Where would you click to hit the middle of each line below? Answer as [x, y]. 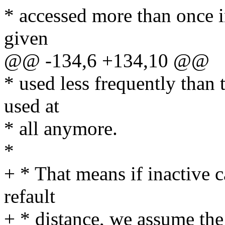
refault [30, 196]
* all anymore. [61, 129]
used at [32, 106]
